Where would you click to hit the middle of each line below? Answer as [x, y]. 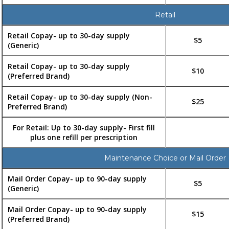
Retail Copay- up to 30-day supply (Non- [80, 97]
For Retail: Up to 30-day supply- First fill [84, 128]
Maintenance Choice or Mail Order [165, 158]
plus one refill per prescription [84, 138]
